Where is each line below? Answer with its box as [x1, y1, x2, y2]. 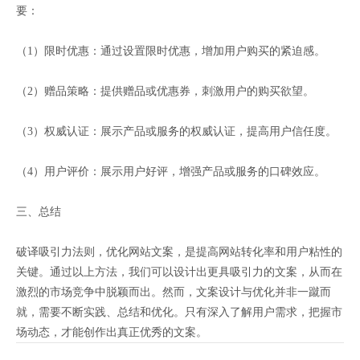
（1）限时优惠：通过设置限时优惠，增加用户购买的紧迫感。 [16, 44, 325, 57]
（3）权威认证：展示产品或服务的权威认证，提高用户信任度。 [16, 125, 337, 137]
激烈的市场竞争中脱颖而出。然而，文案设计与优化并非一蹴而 [16, 285, 331, 298]
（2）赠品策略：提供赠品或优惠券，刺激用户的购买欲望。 [16, 84, 314, 97]
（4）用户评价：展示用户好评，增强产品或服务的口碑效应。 [16, 165, 325, 178]
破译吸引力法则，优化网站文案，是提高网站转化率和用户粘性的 [16, 245, 342, 258]
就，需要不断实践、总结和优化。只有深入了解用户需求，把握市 [16, 305, 342, 318]
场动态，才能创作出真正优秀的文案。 [16, 325, 207, 338]
